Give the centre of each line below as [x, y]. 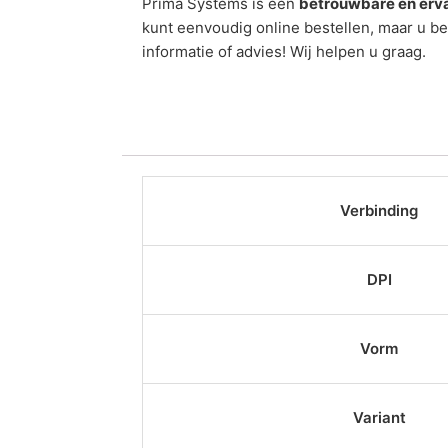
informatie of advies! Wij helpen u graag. [284, 52]
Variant [379, 418]
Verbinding [379, 211]
